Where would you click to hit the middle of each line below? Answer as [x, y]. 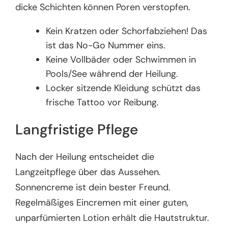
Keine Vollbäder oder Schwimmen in [121, 60]
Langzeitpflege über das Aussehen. [88, 172]
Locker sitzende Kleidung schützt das [123, 88]
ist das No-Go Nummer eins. [106, 46]
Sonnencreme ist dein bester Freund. [93, 188]
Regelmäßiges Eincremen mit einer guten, [102, 203]
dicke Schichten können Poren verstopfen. [103, 7]
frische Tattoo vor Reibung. [103, 103]
